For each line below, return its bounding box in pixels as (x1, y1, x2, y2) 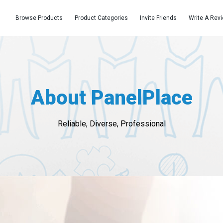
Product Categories (75, 14, 128, 21)
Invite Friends (140, 14, 177, 21)
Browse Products (15, 14, 63, 21)
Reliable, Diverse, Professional (57, 119, 166, 128)
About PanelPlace (30, 86, 193, 110)
